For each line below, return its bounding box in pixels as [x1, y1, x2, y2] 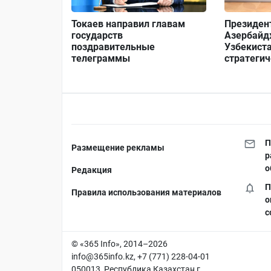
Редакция [71, 165, 112, 175]
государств [71, 30, 123, 42]
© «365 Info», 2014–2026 [71, 239, 168, 249]
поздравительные [71, 41, 155, 53]
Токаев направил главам [71, 18, 185, 30]
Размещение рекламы [71, 143, 165, 153]
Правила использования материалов [71, 188, 221, 198]
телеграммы [71, 53, 130, 65]
